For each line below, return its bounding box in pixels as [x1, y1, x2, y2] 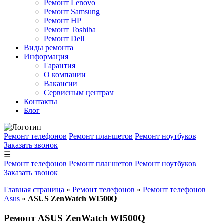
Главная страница [4, 185, 64, 194]
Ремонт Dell [44, 34, 84, 43]
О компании [44, 70, 86, 79]
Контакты [24, 97, 57, 106]
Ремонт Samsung [44, 7, 100, 16]
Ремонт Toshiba [44, 25, 96, 34]
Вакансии [44, 79, 77, 88]
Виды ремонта [24, 43, 73, 52]
